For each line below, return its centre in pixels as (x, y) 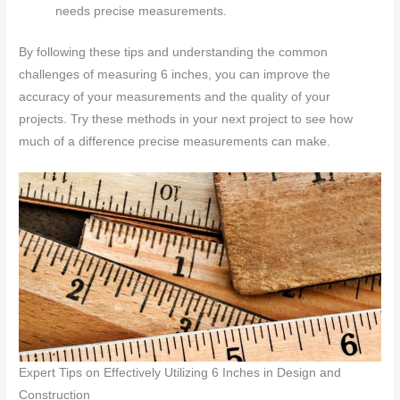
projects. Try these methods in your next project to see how (186, 119)
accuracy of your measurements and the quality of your (175, 96)
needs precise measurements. (142, 12)
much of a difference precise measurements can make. (175, 141)
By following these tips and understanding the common (174, 52)
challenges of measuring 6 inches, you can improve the (175, 74)
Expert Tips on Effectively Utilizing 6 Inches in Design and (180, 373)
